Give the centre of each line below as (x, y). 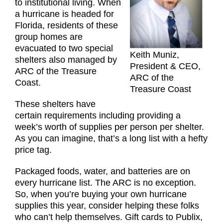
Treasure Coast (161, 89)
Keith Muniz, (155, 55)
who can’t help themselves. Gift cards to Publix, (109, 217)
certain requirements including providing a (98, 115)
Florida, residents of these (66, 25)
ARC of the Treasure (56, 71)
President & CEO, (165, 66)
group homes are (49, 37)
